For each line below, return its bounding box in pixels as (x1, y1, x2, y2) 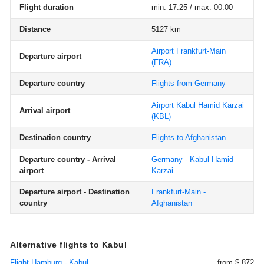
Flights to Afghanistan (151, 133, 226, 142)
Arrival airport (19, 106, 70, 115)
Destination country (19, 133, 91, 142)
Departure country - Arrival (19, 155, 116, 164)
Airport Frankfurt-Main (151, 47, 226, 55)
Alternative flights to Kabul (10, 240, 127, 249)
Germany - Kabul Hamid (151, 155, 233, 164)
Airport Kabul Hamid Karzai (151, 101, 244, 110)
